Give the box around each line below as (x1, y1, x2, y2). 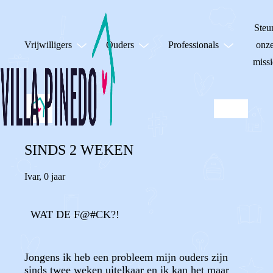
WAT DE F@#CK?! (30, 208, 119, 221)
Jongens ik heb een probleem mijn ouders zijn (24, 251, 228, 263)
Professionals (168, 40, 219, 50)
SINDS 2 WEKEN (24, 142, 133, 158)
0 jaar (44, 171, 65, 182)
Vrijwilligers (24, 40, 72, 50)
